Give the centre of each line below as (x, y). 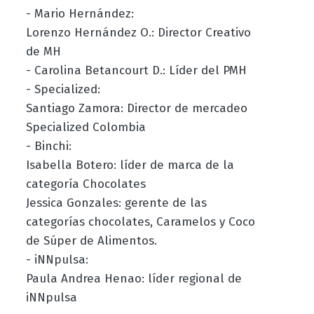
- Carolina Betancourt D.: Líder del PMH (136, 70)
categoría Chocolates (86, 184)
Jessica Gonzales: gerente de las (116, 203)
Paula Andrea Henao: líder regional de (134, 278)
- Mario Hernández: (81, 13)
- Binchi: (50, 146)
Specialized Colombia (87, 127)
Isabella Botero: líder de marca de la (130, 165)
